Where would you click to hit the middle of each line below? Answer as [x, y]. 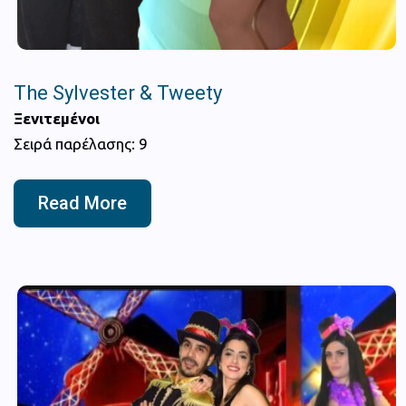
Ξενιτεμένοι [57, 118]
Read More [82, 203]
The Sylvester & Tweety [118, 92]
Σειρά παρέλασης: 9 [81, 143]
